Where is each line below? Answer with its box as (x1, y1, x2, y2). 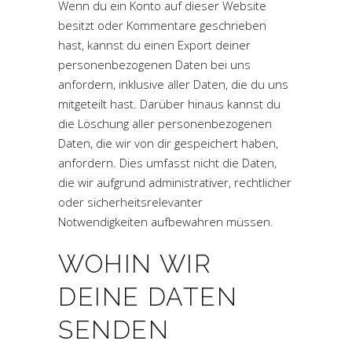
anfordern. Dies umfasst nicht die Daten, (58, 155, 277, 170)
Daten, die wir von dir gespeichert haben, (58, 135, 278, 151)
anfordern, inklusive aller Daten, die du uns (58, 76, 288, 92)
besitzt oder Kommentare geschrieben (58, 17, 266, 33)
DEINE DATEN (58, 282, 238, 311)
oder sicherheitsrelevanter (58, 194, 203, 210)
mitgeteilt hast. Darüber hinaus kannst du (58, 96, 280, 112)
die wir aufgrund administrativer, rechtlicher (58, 174, 291, 190)
